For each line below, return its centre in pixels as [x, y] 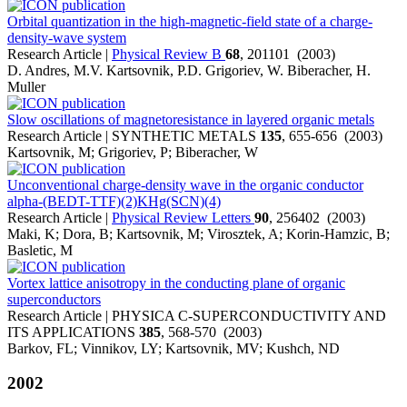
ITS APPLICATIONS [73, 332]
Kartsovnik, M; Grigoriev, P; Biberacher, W [133, 152]
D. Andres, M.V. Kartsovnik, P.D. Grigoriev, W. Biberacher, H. [189, 70]
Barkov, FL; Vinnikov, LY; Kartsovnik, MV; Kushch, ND [174, 348]
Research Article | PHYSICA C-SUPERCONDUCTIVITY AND [197, 315]
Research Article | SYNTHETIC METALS [134, 135]
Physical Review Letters [183, 217]
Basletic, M [40, 250]
